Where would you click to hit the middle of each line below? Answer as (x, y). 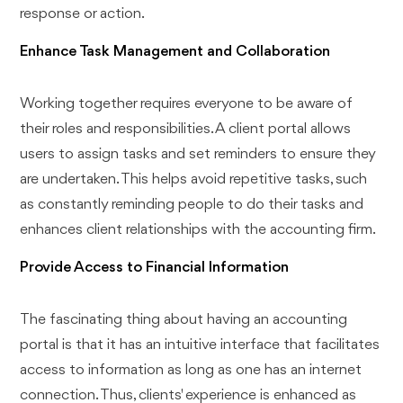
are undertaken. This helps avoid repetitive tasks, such (194, 179)
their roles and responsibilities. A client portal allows (186, 129)
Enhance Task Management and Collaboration (175, 51)
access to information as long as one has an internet (191, 370)
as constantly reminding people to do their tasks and (192, 204)
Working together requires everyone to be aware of (186, 103)
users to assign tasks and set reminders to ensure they (198, 154)
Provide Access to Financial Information (155, 267)
